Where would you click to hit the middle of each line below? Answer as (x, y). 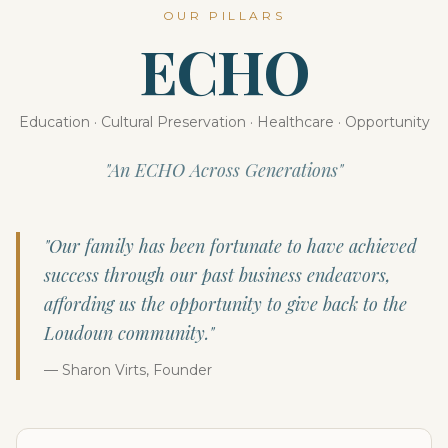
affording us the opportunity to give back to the (225, 304)
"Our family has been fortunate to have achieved (230, 246)
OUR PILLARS (224, 15)
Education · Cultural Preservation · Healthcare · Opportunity (224, 122)
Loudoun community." (129, 333)
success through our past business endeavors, (217, 275)
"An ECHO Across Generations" (224, 170)
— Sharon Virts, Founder (128, 370)
